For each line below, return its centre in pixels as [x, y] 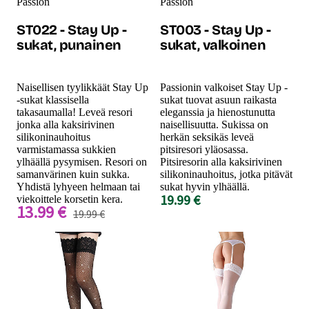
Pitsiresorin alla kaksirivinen [221, 161]
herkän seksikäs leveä [207, 137]
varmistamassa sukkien [66, 149]
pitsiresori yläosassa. [204, 149]
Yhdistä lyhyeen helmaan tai [78, 186]
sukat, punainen [69, 44]
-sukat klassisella [53, 99]
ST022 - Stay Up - [72, 29]
